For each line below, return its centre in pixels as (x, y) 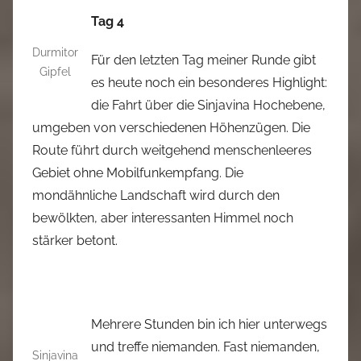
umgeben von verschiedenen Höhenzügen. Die (171, 128)
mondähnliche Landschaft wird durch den (156, 195)
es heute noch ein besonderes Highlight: (209, 83)
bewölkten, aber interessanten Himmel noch (163, 218)
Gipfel (55, 72)
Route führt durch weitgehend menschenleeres (172, 150)
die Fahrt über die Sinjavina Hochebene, (208, 105)
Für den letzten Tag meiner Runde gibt (203, 60)
